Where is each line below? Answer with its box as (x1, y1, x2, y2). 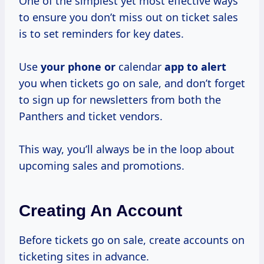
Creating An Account (19, 202, 182, 220)
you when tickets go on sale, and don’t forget (19, 76, 245, 91)
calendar (115, 60, 164, 74)
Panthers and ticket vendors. (19, 109, 163, 124)
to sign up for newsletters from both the (19, 93, 221, 107)
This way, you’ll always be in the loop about (19, 142, 235, 157)
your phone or (41, 60, 115, 74)
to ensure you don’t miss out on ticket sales (19, 10, 238, 25)
